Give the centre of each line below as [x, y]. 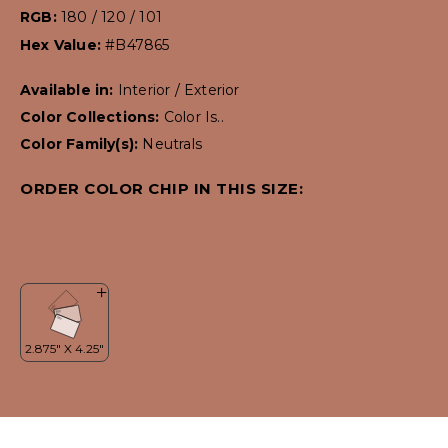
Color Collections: [92, 117]
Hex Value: [63, 45]
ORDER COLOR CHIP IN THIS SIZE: [161, 189]
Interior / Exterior [178, 90]
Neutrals [172, 144]
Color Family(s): [81, 144]
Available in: [69, 90]
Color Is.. [193, 117]
